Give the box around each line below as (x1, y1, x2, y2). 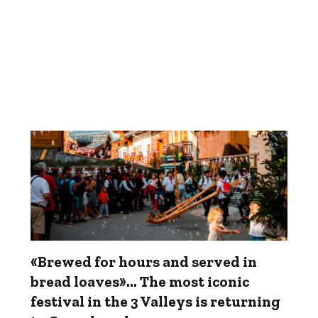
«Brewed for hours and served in (31, 252, 257, 270)
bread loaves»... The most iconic (31, 272, 249, 290)
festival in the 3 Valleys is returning (31, 292, 280, 310)
